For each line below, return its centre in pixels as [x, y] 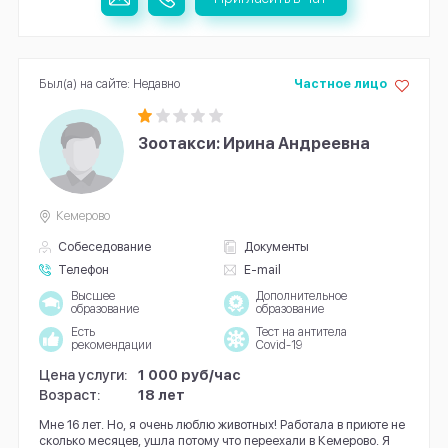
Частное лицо [340, 84]
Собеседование [105, 246]
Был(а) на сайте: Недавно [109, 84]
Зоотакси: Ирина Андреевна [254, 144]
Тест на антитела [301, 332]
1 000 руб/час [190, 375]
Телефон [84, 269]
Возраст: [69, 395]
